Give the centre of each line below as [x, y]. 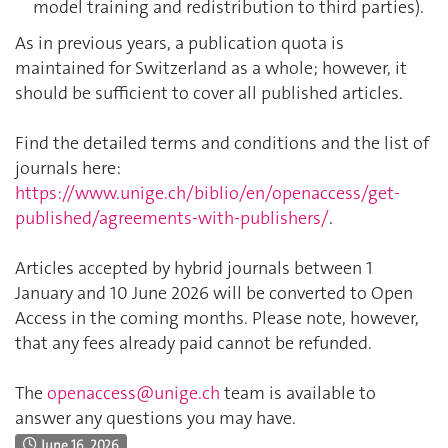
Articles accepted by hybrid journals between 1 [194, 268]
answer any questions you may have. [155, 418]
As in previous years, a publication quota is [179, 43]
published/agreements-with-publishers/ [172, 218]
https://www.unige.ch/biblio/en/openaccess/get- [207, 193]
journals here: [68, 168]
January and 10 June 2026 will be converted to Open [214, 293]
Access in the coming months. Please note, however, [217, 318]
